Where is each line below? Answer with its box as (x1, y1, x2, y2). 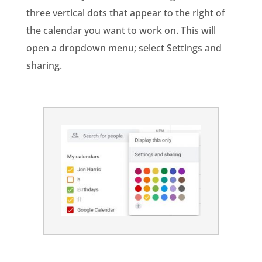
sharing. (26, 59, 62, 73)
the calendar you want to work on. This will (26, 24, 216, 37)
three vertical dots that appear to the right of (26, 6, 225, 20)
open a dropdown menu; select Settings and (26, 42, 222, 55)
